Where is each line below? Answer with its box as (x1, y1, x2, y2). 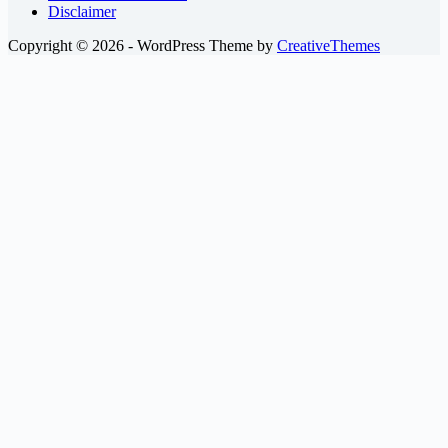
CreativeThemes (277, 37, 380, 55)
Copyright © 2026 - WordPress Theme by (8, 37, 277, 55)
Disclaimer (48, 3, 116, 21)
